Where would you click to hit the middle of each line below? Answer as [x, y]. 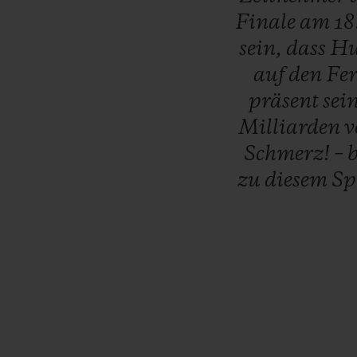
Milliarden [292, 128]
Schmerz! [288, 154]
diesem [298, 180]
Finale [268, 23]
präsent [286, 102]
